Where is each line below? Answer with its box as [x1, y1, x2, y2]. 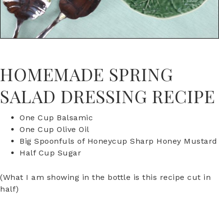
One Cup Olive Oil [20, 125, 89, 134]
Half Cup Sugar [20, 148, 81, 158]
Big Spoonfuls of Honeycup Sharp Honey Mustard [20, 136, 218, 146]
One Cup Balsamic [20, 113, 93, 123]
